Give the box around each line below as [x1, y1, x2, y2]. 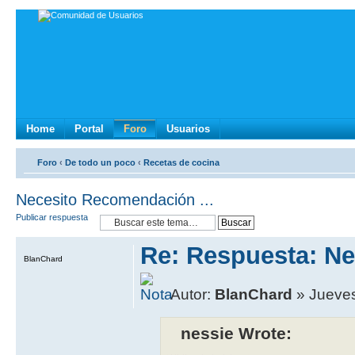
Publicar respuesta [16, 212, 88, 222]
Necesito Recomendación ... [16, 190, 214, 208]
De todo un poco [65, 157, 136, 167]
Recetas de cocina [143, 157, 219, 167]
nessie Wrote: [181, 323, 292, 343]
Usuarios [166, 122, 210, 135]
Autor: [170, 285, 216, 303]
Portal [74, 122, 104, 135]
